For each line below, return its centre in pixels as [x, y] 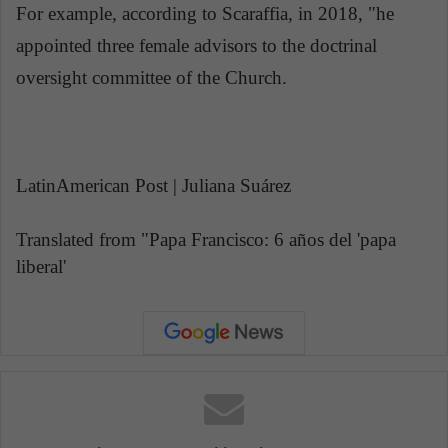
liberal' [41, 266]
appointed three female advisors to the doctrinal [196, 45]
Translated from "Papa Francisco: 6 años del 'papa [206, 239]
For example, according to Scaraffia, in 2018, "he [205, 13]
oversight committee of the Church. [151, 77]
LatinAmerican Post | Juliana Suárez [153, 185]
